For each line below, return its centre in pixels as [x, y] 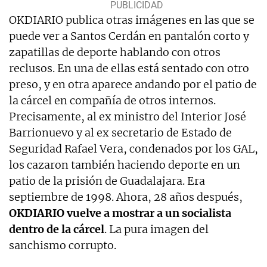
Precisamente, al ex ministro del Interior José [128, 116]
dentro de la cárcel [57, 229]
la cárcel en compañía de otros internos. [112, 100]
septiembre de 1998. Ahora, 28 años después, [126, 197]
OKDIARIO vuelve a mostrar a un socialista [120, 213]
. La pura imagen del [156, 229]
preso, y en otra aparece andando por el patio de [133, 84]
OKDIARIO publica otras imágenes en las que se [132, 20]
